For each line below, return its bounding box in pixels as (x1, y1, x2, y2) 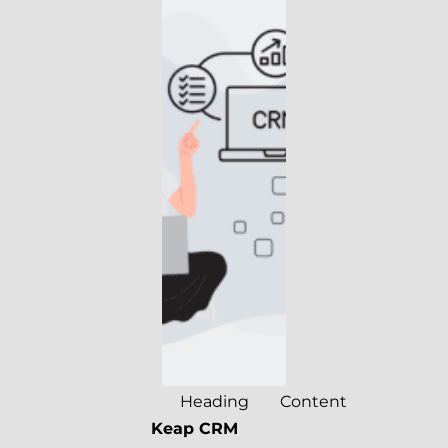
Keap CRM (151, 419, 238, 439)
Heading (180, 392, 249, 412)
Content (280, 392, 347, 412)
